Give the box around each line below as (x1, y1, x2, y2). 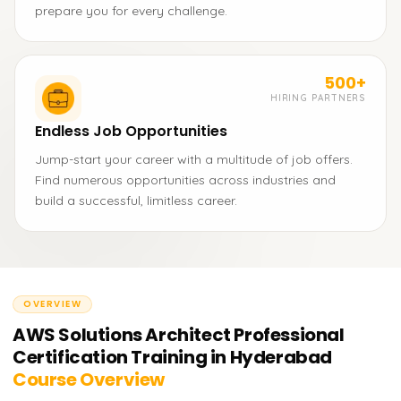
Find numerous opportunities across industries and (35, 172, 336, 188)
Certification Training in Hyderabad (13, 345, 333, 370)
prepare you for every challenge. (35, 3, 227, 19)
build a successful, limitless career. (35, 192, 237, 209)
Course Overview (13, 367, 166, 392)
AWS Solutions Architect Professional (13, 322, 345, 347)
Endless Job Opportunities (35, 121, 227, 141)
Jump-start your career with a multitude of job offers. (35, 151, 353, 167)
